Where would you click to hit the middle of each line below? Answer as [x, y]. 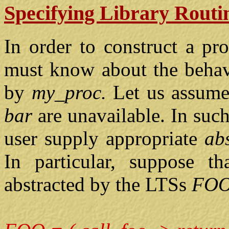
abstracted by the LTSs [98, 184]
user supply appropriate [104, 138]
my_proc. [72, 92]
